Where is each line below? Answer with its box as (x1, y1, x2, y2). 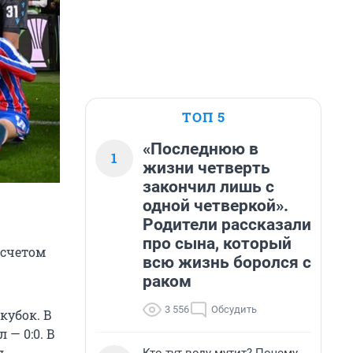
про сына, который (143, 234, 292, 253)
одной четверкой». (143, 196, 288, 215)
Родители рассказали (143, 215, 311, 234)
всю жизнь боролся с (143, 253, 311, 272)
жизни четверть (143, 158, 270, 177)
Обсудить (211, 303, 257, 315)
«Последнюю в (143, 139, 258, 158)
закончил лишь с (143, 177, 274, 196)
